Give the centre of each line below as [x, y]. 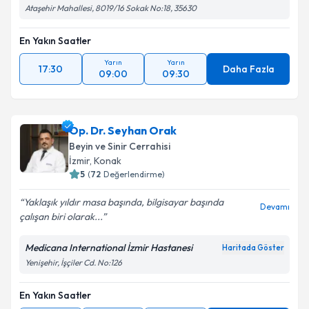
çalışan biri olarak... [61, 217]
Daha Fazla [248, 69]
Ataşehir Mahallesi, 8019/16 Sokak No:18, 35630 [111, 8]
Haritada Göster [253, 248]
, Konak [106, 161]
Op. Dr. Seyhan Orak [123, 130]
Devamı [275, 207]
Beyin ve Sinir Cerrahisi [120, 146]
